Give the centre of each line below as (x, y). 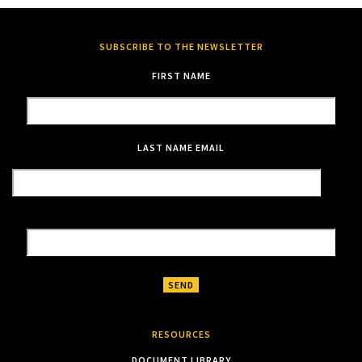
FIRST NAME (181, 75)
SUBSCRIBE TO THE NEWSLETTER (181, 46)
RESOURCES (181, 334)
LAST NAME (165, 147)
